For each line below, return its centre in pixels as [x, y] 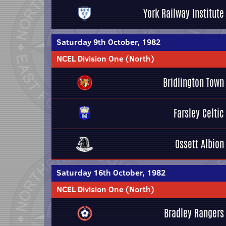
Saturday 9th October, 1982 [108, 42]
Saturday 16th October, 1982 [111, 173]
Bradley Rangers [194, 213]
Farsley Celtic [199, 113]
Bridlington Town [193, 82]
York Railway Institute [184, 13]
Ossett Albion [200, 144]
